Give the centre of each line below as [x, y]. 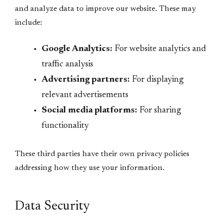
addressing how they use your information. [90, 168]
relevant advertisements [85, 95]
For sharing [159, 111]
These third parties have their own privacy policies [102, 154]
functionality [65, 126]
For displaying [157, 80]
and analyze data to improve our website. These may [105, 9]
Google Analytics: [77, 49]
